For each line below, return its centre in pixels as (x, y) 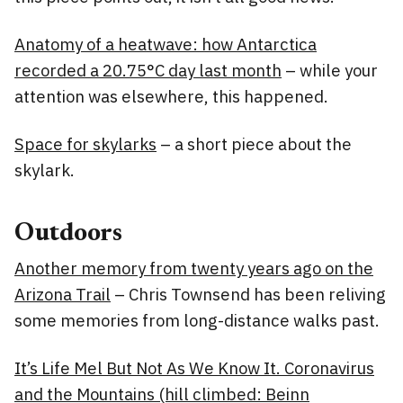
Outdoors (68, 233)
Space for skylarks (85, 143)
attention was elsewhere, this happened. (171, 96)
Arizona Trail (63, 294)
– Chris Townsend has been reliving (248, 294)
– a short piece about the (254, 143)
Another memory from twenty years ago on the (194, 268)
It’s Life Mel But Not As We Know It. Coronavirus (194, 367)
